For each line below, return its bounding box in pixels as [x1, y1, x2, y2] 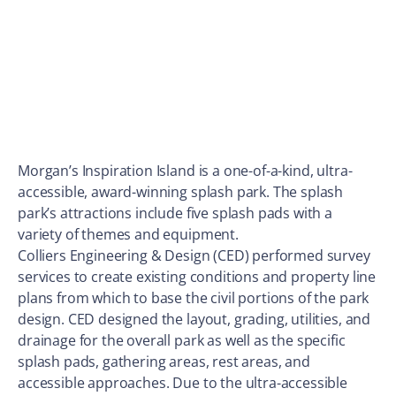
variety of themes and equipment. [18, 225, 239, 244]
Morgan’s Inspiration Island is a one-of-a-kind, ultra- [18, 161, 353, 180]
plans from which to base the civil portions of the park [18, 288, 369, 308]
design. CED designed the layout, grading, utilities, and [18, 309, 371, 329]
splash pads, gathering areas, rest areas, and [18, 352, 310, 371]
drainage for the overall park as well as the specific [18, 331, 346, 350]
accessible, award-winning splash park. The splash [18, 182, 344, 202]
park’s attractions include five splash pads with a [18, 203, 332, 223]
